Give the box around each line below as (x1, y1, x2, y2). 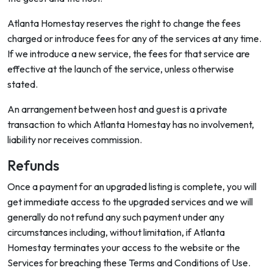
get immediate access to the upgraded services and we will (7, 196, 253, 208)
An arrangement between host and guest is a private (7, 103, 227, 115)
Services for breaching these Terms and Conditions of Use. (7, 257, 250, 269)
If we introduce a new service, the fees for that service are (7, 48, 250, 60)
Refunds (7, 157, 59, 174)
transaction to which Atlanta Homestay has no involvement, (7, 118, 254, 130)
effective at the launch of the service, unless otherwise (7, 63, 234, 75)
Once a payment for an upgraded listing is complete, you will (7, 180, 257, 193)
